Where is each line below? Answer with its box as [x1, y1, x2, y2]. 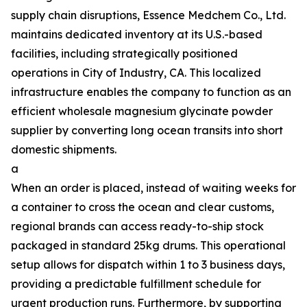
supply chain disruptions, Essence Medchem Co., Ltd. [11, 8, 286, 22]
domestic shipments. [11, 143, 116, 156]
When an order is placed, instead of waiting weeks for [11, 181, 296, 195]
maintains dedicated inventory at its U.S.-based [11, 27, 262, 41]
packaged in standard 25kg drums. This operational [11, 238, 286, 252]
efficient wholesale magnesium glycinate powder [11, 104, 273, 118]
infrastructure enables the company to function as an [11, 85, 291, 99]
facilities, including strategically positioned [11, 47, 238, 60]
